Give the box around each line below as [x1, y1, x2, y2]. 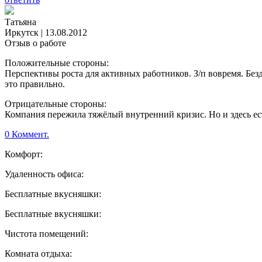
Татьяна [5, 17, 36, 27]
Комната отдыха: [5, 249, 72, 259]
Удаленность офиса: [5, 169, 84, 180]
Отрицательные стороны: [5, 99, 106, 109]
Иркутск [5, 27, 39, 38]
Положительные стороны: [5, 58, 109, 68]
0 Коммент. [5, 129, 49, 140]
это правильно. [5, 79, 65, 89]
